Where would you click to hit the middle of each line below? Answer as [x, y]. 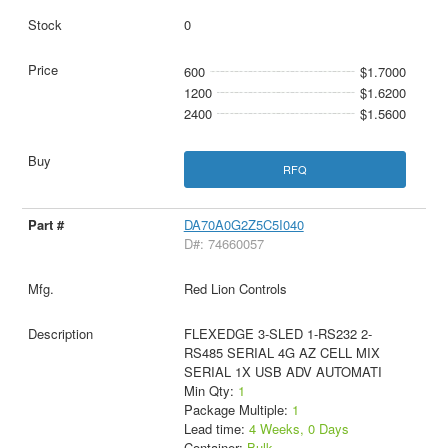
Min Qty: [210, 391]
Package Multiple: [237, 410]
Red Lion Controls [235, 289]
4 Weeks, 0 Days [298, 429]
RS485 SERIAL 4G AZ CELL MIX [281, 353]
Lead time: [216, 429]
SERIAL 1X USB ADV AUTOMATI [282, 372]
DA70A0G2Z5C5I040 [243, 225]
